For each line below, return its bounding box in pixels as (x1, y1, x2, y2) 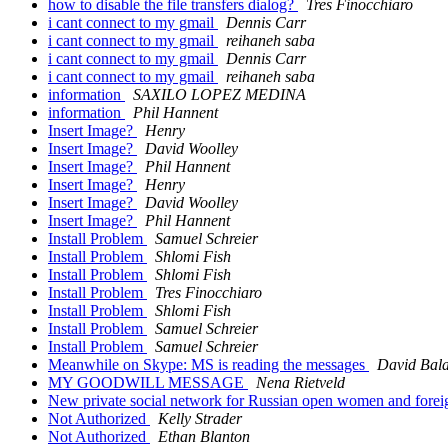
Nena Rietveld (256, 374, 345, 392)
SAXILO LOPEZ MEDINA (133, 86, 306, 104)
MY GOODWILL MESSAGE (48, 374, 248, 392)
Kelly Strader (158, 410, 242, 428)
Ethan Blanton (158, 428, 250, 446)
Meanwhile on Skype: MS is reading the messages (48, 356, 369, 374)
